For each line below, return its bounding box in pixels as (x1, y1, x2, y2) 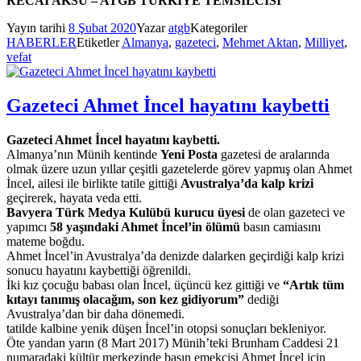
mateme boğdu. (6, 234, 85, 249)
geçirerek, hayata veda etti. (6, 191, 142, 205)
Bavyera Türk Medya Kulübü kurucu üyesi (6, 205, 245, 220)
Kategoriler (190, 21, 247, 35)
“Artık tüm (283, 278, 344, 293)
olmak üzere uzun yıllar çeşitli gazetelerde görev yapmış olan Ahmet (6, 162, 352, 176)
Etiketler (77, 35, 122, 50)
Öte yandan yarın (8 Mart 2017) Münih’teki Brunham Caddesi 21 (6, 336, 339, 351)
